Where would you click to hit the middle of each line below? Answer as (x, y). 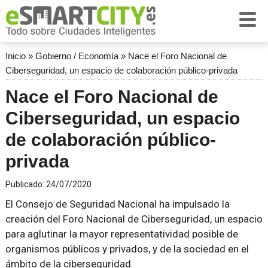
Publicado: (25, 184)
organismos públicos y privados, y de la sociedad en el (127, 249)
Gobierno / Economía (77, 56)
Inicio (15, 56)
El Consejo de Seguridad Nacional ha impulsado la (117, 204)
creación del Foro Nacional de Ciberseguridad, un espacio (134, 219)
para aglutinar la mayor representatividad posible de (121, 234)
